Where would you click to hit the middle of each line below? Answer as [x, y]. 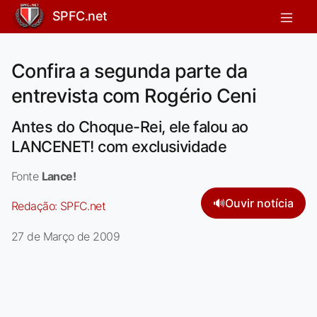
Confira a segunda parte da [129, 71]
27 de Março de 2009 [65, 236]
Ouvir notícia [259, 203]
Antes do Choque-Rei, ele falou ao [130, 126]
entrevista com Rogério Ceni [134, 96]
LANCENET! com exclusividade [119, 146]
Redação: [36, 206]
